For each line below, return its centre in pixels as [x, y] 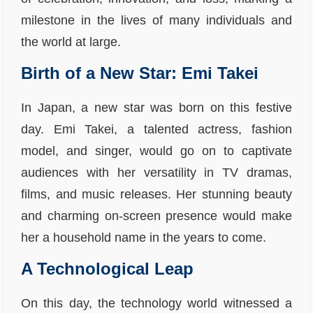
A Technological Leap [107, 269]
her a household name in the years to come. [144, 238]
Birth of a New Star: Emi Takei [140, 73]
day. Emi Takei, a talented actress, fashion [156, 129]
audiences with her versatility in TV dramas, [156, 173]
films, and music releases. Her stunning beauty [156, 194]
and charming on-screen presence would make [156, 216]
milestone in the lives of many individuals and [156, 20]
